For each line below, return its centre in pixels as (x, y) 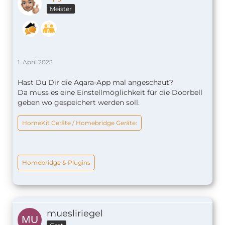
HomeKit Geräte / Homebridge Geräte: (80, 123)
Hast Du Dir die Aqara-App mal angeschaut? (95, 82)
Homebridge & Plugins (56, 162)
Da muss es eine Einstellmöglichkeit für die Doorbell (110, 92)
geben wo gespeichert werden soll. (79, 102)
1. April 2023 (35, 62)
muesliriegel (75, 213)
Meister (61, 9)
